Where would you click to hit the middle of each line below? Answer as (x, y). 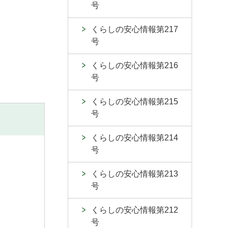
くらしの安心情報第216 (135, 65)
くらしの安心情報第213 (135, 174)
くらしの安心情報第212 (135, 210)
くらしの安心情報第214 (135, 138)
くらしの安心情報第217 (135, 29)
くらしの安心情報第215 (135, 102)
